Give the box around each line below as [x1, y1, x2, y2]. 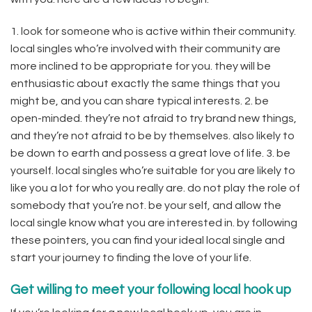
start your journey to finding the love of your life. [10, 251, 251, 263]
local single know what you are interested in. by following [10, 217, 297, 228]
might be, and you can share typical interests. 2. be [10, 95, 269, 107]
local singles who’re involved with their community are [10, 42, 281, 54]
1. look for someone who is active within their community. [10, 25, 296, 37]
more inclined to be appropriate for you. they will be [10, 60, 271, 72]
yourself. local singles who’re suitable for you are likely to [10, 164, 295, 176]
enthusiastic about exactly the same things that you [10, 77, 280, 89]
